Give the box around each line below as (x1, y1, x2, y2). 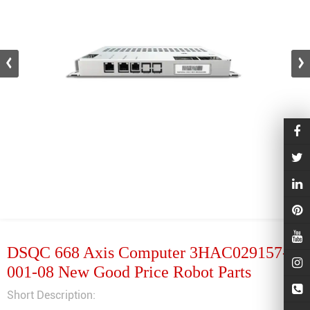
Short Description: (7, 289, 95, 302)
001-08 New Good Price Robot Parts (7, 263, 251, 281)
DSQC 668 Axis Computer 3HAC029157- (7, 244, 288, 262)
